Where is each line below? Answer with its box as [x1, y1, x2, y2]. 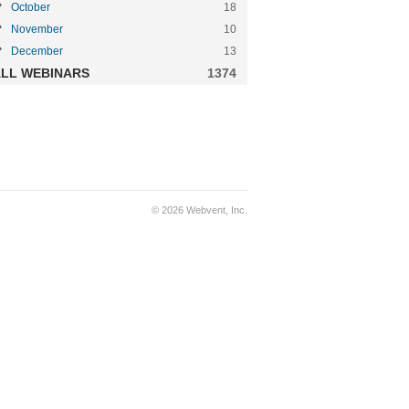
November [11, 23, 63, 36]
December [11, 45, 63, 58]
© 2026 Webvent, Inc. [152, 204, 247, 215]
